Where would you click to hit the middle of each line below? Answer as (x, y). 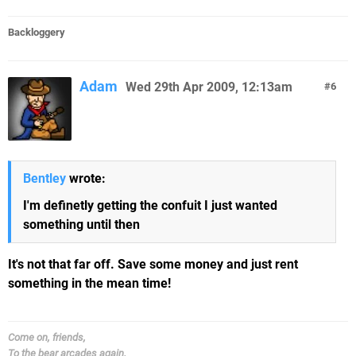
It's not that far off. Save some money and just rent (153, 264)
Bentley (44, 178)
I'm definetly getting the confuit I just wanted (150, 205)
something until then (81, 224)
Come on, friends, (47, 337)
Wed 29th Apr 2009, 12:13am (209, 87)
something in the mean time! (89, 283)
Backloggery (37, 32)
